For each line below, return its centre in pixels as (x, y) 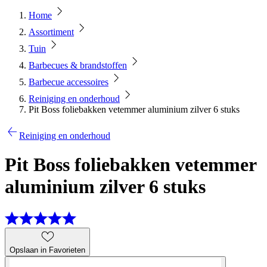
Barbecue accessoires (69, 82)
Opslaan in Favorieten (47, 250)
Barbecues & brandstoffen (78, 65)
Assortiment (51, 32)
